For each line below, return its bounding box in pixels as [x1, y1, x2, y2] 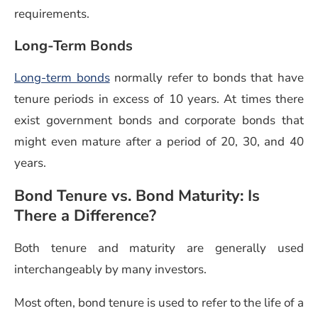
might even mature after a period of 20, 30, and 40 [14, 133, 304, 150]
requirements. [14, 5, 89, 22]
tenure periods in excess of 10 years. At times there [14, 90, 304, 107]
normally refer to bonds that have [109, 69, 305, 86]
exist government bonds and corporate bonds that [14, 111, 304, 128]
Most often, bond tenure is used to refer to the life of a [14, 294, 304, 311]
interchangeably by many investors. [14, 261, 207, 278]
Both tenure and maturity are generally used [14, 239, 304, 256]
